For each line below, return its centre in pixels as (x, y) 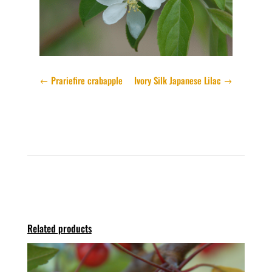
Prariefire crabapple (87, 80)
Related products (59, 229)
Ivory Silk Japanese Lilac (178, 80)
